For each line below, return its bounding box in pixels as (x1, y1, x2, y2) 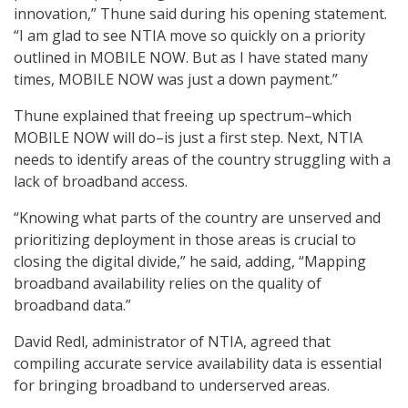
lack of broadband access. (14, 171, 188, 192)
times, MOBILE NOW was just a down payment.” (14, 69, 338, 90)
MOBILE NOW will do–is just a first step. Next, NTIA (14, 127, 362, 148)
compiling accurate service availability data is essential (14, 353, 382, 374)
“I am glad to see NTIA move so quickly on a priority (14, 25, 365, 46)
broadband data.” (14, 295, 131, 316)
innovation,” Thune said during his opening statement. (14, 4, 387, 25)
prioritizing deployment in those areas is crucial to (14, 229, 356, 250)
